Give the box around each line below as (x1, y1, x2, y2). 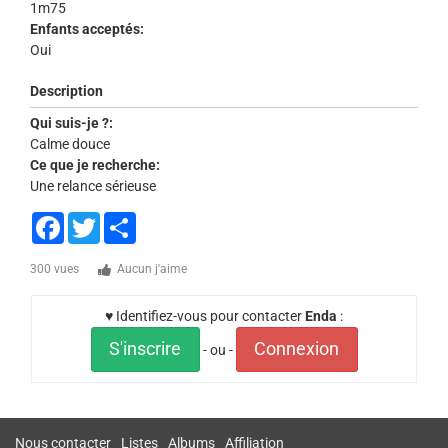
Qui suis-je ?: (30, 115, 113, 131)
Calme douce (30, 136, 110, 152)
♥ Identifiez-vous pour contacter (105, 308, 305, 324)
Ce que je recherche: (30, 157, 160, 173)
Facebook (64, 212, 125, 228)
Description (30, 83, 103, 99)
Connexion (254, 339, 339, 360)
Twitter (100, 212, 144, 228)
